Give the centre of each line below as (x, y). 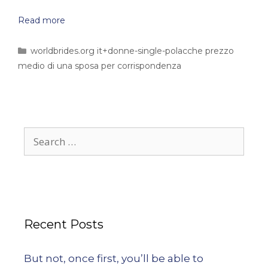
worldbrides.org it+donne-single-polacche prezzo (133, 51)
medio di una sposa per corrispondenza (100, 66)
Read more (42, 20)
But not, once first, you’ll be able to (114, 258)
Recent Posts (64, 224)
